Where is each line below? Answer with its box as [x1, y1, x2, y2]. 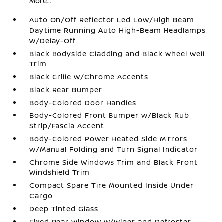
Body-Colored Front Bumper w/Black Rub [29, 110, 190, 120]
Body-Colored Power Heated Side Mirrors [29, 133, 188, 143]
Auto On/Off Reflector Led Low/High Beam [29, 14, 195, 24]
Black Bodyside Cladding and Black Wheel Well [29, 48, 205, 58]
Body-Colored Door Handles [29, 97, 137, 107]
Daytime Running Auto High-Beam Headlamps [29, 25, 206, 35]
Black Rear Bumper [29, 84, 103, 94]
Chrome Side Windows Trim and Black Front [29, 157, 198, 166]
